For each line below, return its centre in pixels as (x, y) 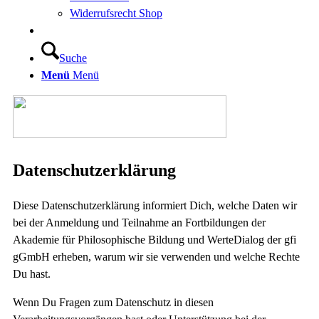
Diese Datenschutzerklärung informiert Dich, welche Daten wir (155, 205)
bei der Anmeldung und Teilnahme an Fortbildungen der (139, 222)
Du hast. (32, 273)
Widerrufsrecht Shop (116, 13)
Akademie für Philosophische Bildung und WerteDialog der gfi (155, 239)
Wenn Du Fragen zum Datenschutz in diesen (113, 302)
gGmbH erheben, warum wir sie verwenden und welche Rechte (156, 256)
